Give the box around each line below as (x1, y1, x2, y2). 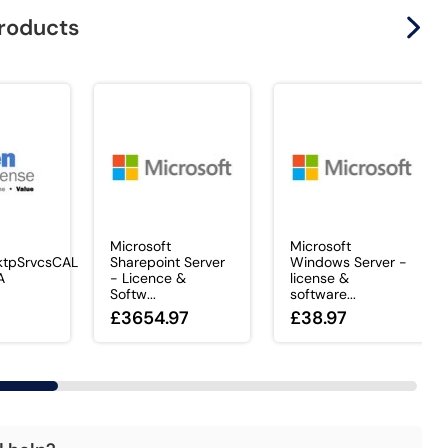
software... (289, 285, 356, 304)
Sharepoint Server (109, 253, 225, 272)
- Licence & (109, 269, 186, 288)
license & (289, 269, 349, 288)
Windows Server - (289, 253, 407, 272)
